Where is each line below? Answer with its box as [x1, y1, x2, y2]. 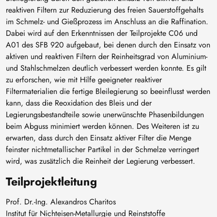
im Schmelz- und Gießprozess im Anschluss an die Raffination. [6, 15, 208, 27]
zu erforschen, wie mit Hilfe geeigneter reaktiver [6, 74, 162, 85]
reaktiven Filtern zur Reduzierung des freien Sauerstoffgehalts [6, 4, 203, 15]
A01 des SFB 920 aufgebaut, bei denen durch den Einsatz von [6, 39, 210, 50]
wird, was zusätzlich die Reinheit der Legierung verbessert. [6, 155, 195, 167]
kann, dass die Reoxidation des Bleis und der [6, 97, 152, 108]
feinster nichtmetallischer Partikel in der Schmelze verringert [6, 143, 199, 155]
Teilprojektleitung [6, 173, 97, 190]
